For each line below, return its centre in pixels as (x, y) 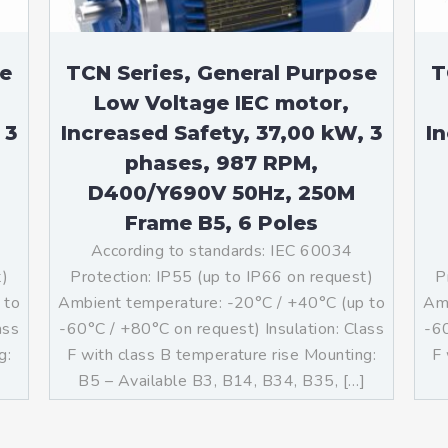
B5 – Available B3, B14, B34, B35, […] (222, 381)
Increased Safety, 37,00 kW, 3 (222, 133)
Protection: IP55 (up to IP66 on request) (222, 277)
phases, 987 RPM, (222, 163)
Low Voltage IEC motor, (222, 103)
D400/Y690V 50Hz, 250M (222, 193)
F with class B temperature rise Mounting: (222, 355)
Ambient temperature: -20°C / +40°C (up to (222, 303)
